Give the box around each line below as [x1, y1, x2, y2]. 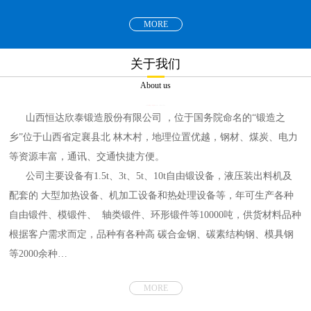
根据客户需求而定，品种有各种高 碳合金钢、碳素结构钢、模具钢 [9, 228, 294, 239]
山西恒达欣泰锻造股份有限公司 [26, 112, 165, 123]
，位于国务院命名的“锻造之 [165, 112, 286, 123]
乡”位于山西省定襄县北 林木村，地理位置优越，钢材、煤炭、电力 [9, 131, 299, 142]
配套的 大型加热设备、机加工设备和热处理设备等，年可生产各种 [9, 190, 294, 201]
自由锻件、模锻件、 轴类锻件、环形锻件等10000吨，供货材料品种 [9, 209, 302, 220]
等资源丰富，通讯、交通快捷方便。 [9, 151, 165, 162]
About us [140, 80, 171, 90]
